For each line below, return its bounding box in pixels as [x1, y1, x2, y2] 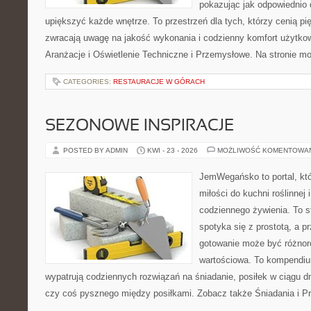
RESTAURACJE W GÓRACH [113, 78, 205, 85]
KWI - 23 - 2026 [147, 146, 198, 154]
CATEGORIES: [63, 78, 113, 85]
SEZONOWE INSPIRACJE [45, 119, 234, 134]
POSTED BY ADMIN [63, 146, 130, 154]
